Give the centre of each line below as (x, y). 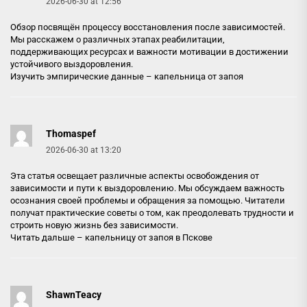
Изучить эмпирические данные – (82, 76)
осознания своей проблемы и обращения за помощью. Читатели (148, 200)
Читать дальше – (48, 237)
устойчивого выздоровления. (72, 64)
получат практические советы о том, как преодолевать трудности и (152, 213)
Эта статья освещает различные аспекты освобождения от (135, 176)
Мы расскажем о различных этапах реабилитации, (118, 39)
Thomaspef (71, 134)
